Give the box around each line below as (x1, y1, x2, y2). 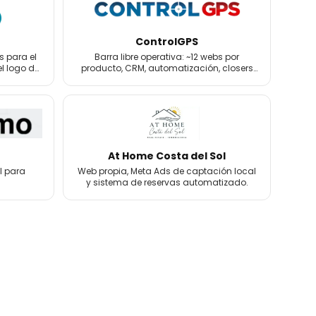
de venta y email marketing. (107, 73, 227, 85)
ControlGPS (135, 35, 198, 49)
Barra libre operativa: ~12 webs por (95, 51, 239, 63)
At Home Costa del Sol (108, 149, 226, 163)
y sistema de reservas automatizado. (85, 176, 248, 188)
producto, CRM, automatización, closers (80, 62, 253, 74)
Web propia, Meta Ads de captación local (78, 165, 256, 177)
